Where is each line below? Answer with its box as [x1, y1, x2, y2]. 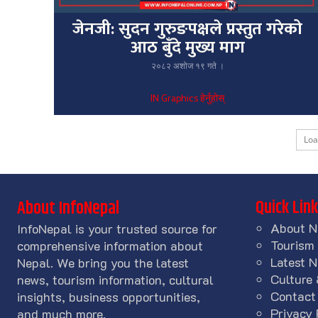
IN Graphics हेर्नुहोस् [150, 90, 225, 107]
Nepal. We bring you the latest [17, 254, 189, 272]
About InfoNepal [17, 195, 119, 223]
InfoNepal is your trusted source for [17, 220, 217, 238]
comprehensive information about [17, 237, 203, 255]
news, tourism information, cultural [17, 271, 214, 289]
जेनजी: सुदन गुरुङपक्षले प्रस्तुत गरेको [72, 14, 303, 43]
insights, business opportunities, [17, 288, 200, 306]
